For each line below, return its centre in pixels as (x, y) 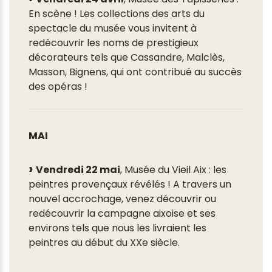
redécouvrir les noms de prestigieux (114, 43)
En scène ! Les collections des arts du (117, 14)
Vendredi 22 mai (78, 170)
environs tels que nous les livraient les (117, 228)
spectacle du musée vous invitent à (113, 29)
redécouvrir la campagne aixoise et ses (122, 214)
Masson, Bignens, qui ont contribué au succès (135, 72)
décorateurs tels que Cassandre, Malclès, (127, 58)
